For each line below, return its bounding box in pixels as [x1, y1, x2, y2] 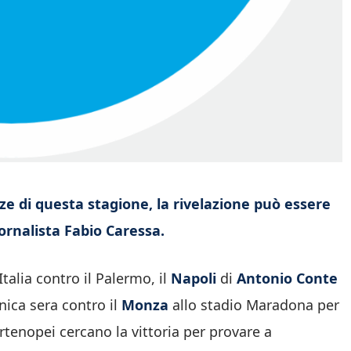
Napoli [171, 268, 216, 288]
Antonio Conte [237, 268, 338, 288]
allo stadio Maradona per [168, 295, 339, 314]
